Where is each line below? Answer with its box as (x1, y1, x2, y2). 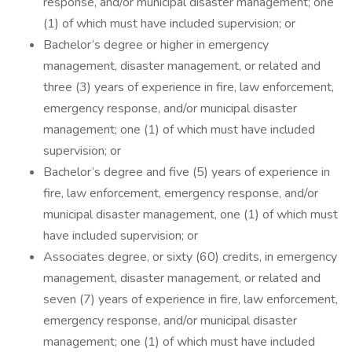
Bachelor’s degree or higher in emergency (43, 36, 269, 53)
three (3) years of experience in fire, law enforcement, (43, 79, 334, 96)
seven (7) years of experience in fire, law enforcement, (43, 291, 338, 308)
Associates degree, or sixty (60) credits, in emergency (43, 248, 337, 266)
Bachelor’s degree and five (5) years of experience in (43, 163, 330, 181)
